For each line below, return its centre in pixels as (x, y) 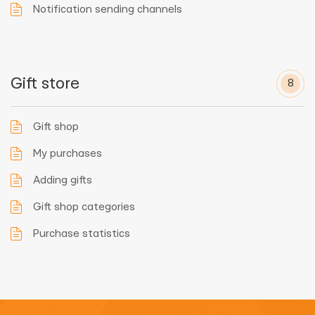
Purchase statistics (82, 234)
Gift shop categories (84, 207)
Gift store (45, 84)
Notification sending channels (108, 9)
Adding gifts (63, 180)
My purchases (67, 154)
